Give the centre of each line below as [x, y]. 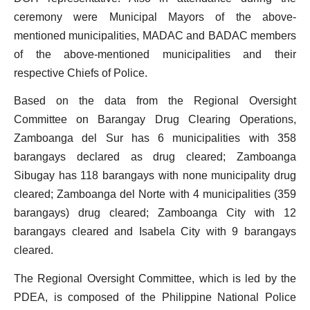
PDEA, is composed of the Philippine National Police [155, 297]
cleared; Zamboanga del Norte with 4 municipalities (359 [155, 194]
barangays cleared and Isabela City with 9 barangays [155, 232]
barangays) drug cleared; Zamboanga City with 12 [155, 213]
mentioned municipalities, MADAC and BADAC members [155, 35]
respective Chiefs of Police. [81, 73]
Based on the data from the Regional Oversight [155, 101]
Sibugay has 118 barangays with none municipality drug [155, 176]
